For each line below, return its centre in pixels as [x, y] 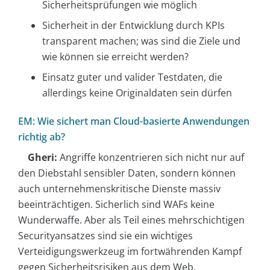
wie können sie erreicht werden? [115, 57]
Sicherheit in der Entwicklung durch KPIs [133, 26]
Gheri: [42, 157]
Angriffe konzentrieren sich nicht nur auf [151, 157]
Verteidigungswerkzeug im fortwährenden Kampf [130, 251]
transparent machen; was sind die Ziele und [141, 41]
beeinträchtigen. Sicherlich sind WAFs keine [116, 204]
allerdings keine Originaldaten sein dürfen [137, 93]
